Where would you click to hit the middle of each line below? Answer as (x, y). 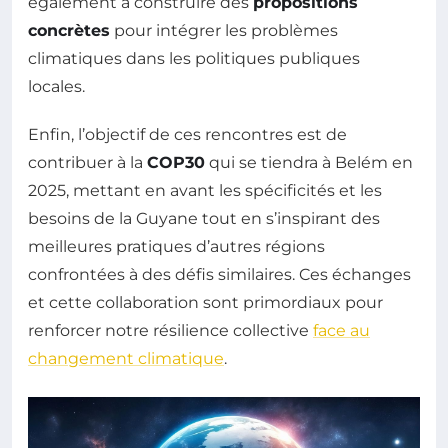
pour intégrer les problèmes (224, 31)
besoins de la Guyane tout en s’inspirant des (204, 219)
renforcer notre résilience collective (170, 331)
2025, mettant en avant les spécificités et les (205, 191)
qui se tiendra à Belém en (309, 163)
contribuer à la (87, 163)
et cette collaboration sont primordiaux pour (205, 303)
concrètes (69, 31)
